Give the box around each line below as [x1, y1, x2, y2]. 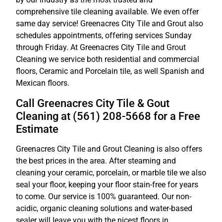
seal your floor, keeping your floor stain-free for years [16, 179, 198, 189]
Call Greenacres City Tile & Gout [16, 96, 169, 110]
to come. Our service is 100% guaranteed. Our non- [16, 191, 191, 201]
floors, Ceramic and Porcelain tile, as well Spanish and [16, 66, 204, 76]
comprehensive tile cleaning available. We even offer [16, 7, 199, 17]
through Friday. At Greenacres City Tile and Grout [16, 43, 186, 53]
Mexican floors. [16, 78, 69, 88]
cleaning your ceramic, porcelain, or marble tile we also [16, 167, 206, 177]
